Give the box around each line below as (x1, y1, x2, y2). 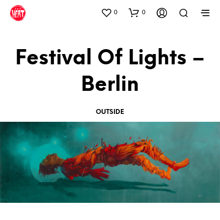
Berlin (81, 74, 139, 96)
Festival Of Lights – (15, 48, 205, 69)
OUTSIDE (96, 109, 124, 115)
